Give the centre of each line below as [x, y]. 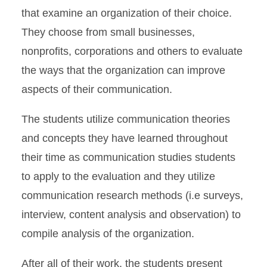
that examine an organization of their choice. [127, 13]
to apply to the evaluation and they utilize [118, 176]
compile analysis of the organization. [108, 234]
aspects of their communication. [97, 89]
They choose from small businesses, [108, 32]
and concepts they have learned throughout [125, 138]
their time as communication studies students [128, 157]
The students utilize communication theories [126, 119]
